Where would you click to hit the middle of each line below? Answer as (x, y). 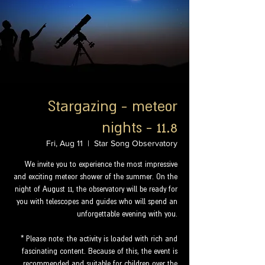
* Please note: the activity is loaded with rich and (99, 239)
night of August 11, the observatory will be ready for (96, 189)
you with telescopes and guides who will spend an (97, 202)
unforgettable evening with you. (127, 214)
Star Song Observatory (136, 143)
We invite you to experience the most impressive (101, 164)
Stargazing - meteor (113, 106)
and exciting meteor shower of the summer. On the (96, 177)
